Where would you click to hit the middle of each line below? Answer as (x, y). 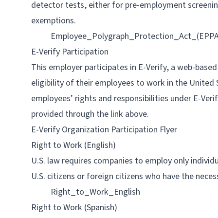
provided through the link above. (90, 114)
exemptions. (54, 21)
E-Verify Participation (70, 52)
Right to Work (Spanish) (74, 208)
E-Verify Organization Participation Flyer (104, 130)
